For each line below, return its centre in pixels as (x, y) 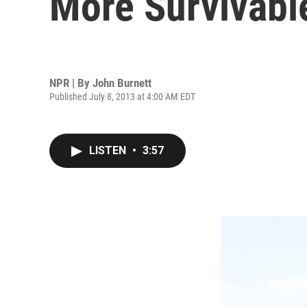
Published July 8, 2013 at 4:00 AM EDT (122, 96)
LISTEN (109, 150)
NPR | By (71, 83)
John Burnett (122, 83)
